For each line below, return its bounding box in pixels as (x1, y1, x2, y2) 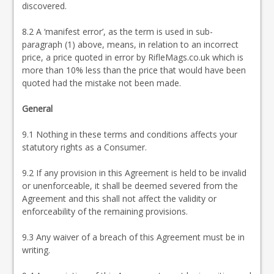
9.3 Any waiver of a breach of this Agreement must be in (22, 231, 245, 243)
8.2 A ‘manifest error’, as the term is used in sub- (22, 26, 213, 37)
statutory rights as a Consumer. (22, 141, 147, 153)
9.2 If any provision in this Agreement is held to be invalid (22, 167, 246, 179)
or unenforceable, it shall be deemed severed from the (22, 180, 238, 191)
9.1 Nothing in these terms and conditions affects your (22, 128, 237, 140)
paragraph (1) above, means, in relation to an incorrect (22, 39, 239, 50)
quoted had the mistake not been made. (22, 77, 181, 89)
